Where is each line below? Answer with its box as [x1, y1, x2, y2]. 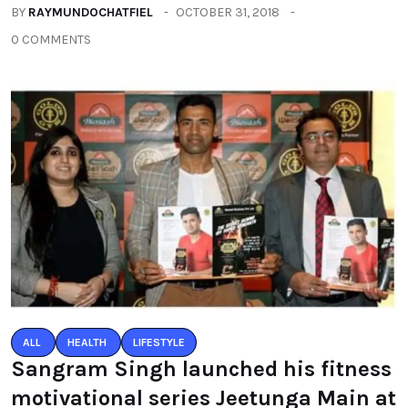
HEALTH [67, 336, 107, 350]
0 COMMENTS [11, 32, 91, 48]
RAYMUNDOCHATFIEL [28, 5, 153, 21]
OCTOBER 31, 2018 [176, 5, 280, 21]
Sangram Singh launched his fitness [11, 356, 392, 382]
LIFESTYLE [133, 336, 185, 350]
